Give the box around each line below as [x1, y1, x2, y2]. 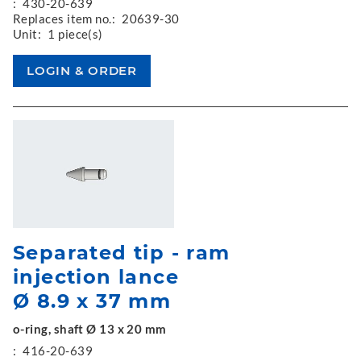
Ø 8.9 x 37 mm [13, 288, 172, 313]
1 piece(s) [48, 27, 103, 41]
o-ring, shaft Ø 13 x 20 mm [13, 321, 167, 336]
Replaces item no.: [13, 11, 116, 26]
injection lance [13, 264, 179, 288]
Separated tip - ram [13, 240, 230, 264]
